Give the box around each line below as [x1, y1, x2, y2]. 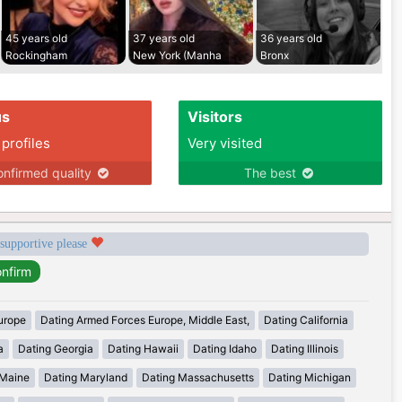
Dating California [264, 313, 348, 328]
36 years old [260, 31, 322, 46]
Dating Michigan [268, 371, 351, 385]
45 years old [5, 31, 67, 46]
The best [244, 165, 301, 181]
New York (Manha [133, 48, 222, 63]
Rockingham [5, 48, 67, 63]
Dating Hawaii [108, 342, 179, 356]
